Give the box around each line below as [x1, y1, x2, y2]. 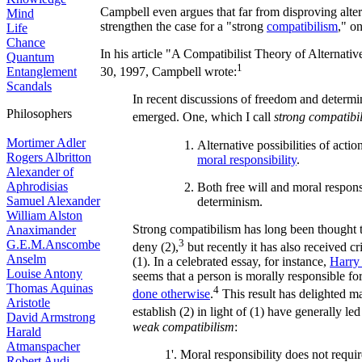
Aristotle [6, 296, 50, 309]
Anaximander [6, 223, 76, 237]
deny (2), [133, 239, 179, 254]
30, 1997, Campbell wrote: [100, 65, 237, 79]
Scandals [6, 79, 52, 93]
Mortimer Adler [6, 136, 86, 149]
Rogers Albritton [6, 150, 91, 164]
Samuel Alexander [6, 194, 100, 208]
